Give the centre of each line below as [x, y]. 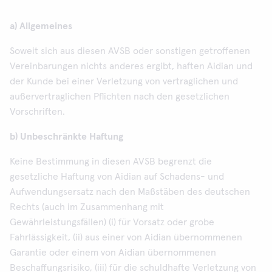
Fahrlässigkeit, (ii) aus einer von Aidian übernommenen [126, 237]
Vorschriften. [37, 112]
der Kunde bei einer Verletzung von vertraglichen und [124, 81]
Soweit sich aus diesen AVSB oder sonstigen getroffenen [130, 51]
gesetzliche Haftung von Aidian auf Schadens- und [117, 177]
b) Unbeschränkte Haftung [66, 137]
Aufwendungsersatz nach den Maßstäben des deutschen [130, 192]
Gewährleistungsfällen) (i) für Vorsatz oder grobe [112, 222]
